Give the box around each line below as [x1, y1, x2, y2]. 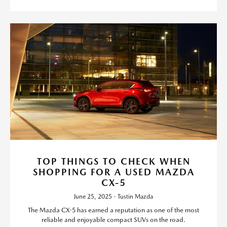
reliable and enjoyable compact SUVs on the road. [42, 215, 185, 223]
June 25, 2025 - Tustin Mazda [74, 193, 153, 200]
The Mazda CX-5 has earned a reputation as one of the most [28, 206, 199, 214]
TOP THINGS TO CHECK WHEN [36, 156, 191, 167]
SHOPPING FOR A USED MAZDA [32, 166, 195, 177]
